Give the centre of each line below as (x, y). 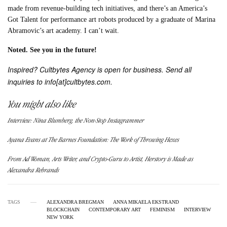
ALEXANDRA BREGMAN (75, 202)
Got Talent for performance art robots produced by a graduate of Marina (112, 20)
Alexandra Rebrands (33, 170)
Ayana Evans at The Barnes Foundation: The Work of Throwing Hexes (93, 140)
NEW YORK (60, 217)
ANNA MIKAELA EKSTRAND (146, 202)
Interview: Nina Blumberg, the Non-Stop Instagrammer (76, 121)
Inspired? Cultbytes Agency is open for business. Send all (100, 70)
